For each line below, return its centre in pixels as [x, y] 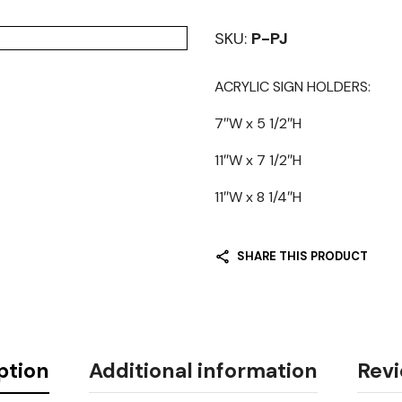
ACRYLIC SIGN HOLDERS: [293, 86]
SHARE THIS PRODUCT [302, 256]
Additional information [203, 371]
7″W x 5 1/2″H [258, 123]
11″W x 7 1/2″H [258, 160]
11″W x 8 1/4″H [258, 197]
